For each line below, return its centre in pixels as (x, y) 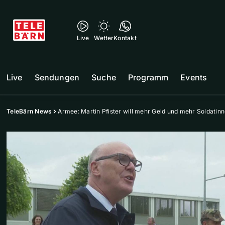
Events (194, 77)
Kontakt (125, 38)
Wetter (104, 38)
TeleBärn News (29, 111)
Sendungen (57, 77)
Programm (148, 77)
